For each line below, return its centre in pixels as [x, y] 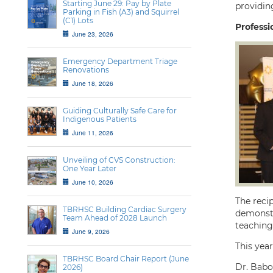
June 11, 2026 [93, 133]
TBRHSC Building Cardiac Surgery [125, 209]
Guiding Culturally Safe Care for [120, 111]
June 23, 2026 [93, 34]
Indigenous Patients [100, 119]
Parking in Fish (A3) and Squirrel [121, 12]
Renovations [86, 70]
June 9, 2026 [91, 231]
